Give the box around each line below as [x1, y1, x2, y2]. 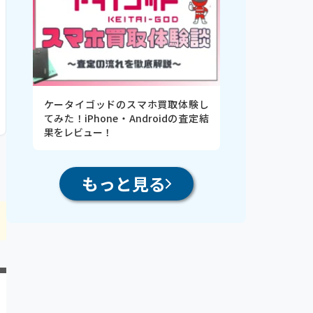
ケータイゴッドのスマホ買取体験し [43, 97, 209, 112]
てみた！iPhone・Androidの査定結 [43, 111, 209, 126]
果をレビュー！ [43, 125, 112, 140]
